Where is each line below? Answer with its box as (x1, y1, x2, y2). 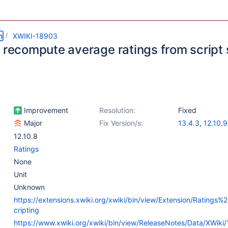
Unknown (14, 183, 45, 191)
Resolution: (99, 106, 135, 115)
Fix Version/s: (99, 119, 143, 127)
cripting (14, 206, 39, 214)
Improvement (22, 106, 68, 115)
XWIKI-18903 (13, 32, 58, 40)
